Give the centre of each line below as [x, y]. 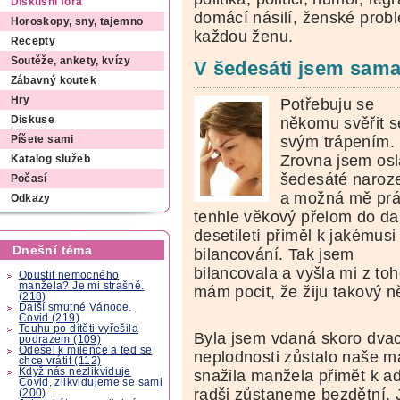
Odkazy [30, 199]
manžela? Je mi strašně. [81, 285]
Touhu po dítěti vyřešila [78, 328]
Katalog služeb [50, 159]
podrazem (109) [60, 339]
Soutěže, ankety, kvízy [70, 61]
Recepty [33, 42]
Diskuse [33, 120]
